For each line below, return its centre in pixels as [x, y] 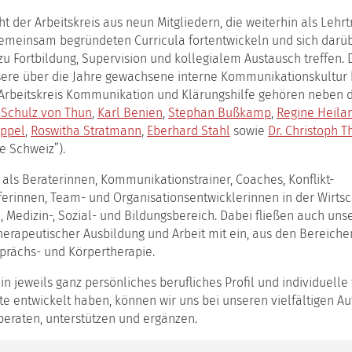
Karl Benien [130, 113]
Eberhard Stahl [189, 131]
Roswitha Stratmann [86, 131]
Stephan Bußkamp [220, 113]
